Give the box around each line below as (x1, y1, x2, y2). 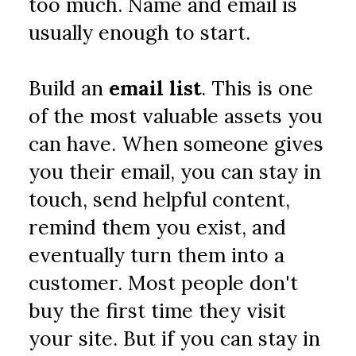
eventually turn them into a (29, 242, 285, 268)
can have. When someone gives (29, 131, 324, 157)
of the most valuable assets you (29, 103, 323, 129)
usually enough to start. (29, 20, 251, 45)
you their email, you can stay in (29, 159, 322, 184)
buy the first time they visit (29, 298, 287, 323)
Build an (29, 75, 110, 101)
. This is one (201, 75, 314, 101)
